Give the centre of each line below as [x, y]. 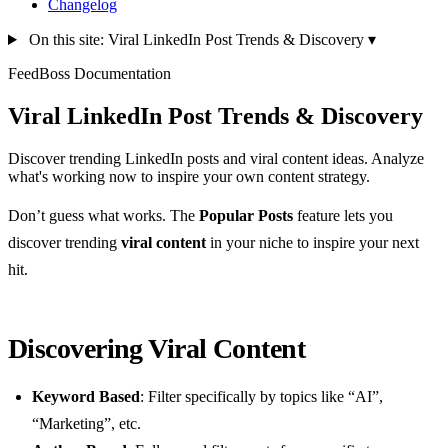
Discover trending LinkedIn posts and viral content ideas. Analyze [216, 158]
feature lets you [343, 215]
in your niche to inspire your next [312, 242]
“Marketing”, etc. [86, 423]
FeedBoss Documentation [89, 73]
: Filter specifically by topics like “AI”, [261, 396]
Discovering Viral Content [156, 348]
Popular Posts [246, 215]
